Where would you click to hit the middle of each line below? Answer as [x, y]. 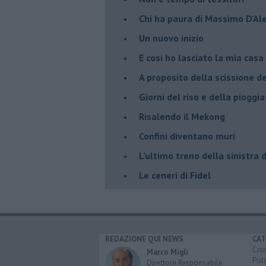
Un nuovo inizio [171, 38]
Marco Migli [167, 252]
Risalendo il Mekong [182, 116]
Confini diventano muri [187, 136]
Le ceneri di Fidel [175, 175]
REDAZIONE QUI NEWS [144, 239]
